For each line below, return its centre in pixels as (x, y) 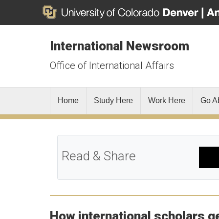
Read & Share (99, 156)
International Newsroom (120, 46)
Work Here (167, 100)
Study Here (113, 100)
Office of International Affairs (112, 66)
